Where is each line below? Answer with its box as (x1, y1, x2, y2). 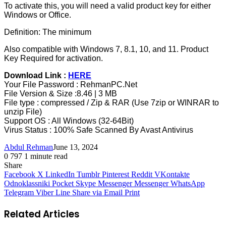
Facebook (4, 170, 35, 179)
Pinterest (102, 170, 129, 179)
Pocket (52, 179, 74, 188)
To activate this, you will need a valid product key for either (4, 2, 211, 11)
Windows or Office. (4, 11, 71, 20)
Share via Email (72, 188, 123, 197)
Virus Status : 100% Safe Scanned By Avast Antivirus (4, 126, 193, 135)
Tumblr (77, 170, 100, 179)
